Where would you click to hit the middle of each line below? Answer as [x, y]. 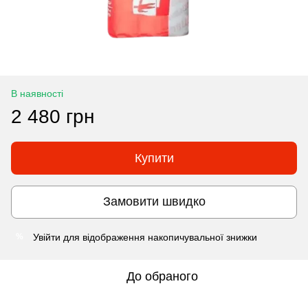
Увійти [47, 237]
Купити [154, 158]
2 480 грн [53, 116]
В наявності [37, 93]
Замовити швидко [154, 202]
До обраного [162, 276]
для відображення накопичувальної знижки [159, 237]
